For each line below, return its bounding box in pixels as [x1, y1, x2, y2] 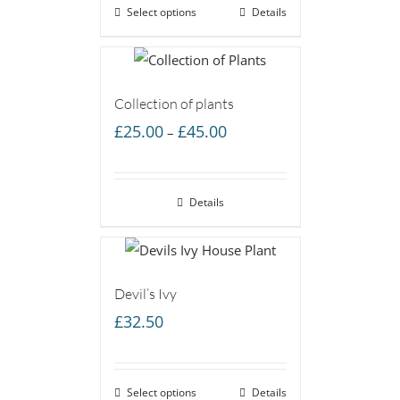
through [225, 194, 275, 212]
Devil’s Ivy [113, 284, 177, 303]
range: [225, 144, 264, 162]
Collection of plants [113, 94, 234, 112]
